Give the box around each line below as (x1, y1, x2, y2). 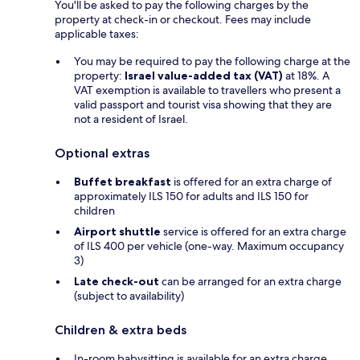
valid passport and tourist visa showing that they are (74, 96, 332, 112)
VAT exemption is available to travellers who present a (74, 82, 341, 97)
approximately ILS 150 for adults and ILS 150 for (74, 188, 309, 203)
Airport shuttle (74, 223, 161, 239)
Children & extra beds (55, 321, 186, 337)
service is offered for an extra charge (161, 223, 346, 239)
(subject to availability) (74, 288, 184, 303)
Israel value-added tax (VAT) (125, 67, 283, 83)
